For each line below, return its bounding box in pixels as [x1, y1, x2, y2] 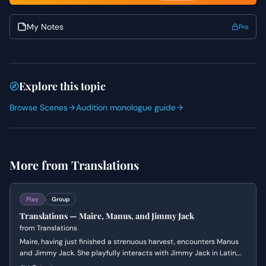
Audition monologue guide [76, 102, 176, 113]
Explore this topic [19, 79, 106, 93]
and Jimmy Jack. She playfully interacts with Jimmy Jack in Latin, [20, 248, 237, 258]
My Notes [27, 21, 64, 32]
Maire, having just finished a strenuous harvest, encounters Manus [20, 237, 239, 246]
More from [9, 157, 71, 173]
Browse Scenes [9, 102, 68, 113]
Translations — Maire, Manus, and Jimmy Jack [20, 210, 194, 221]
